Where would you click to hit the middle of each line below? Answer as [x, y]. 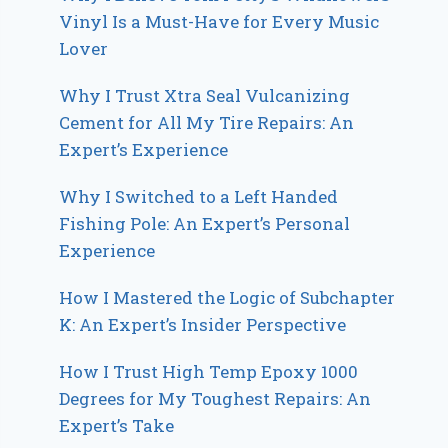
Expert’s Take [117, 426]
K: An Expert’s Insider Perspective [203, 325]
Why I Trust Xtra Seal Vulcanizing [205, 96]
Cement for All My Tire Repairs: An [207, 123]
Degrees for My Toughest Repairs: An [215, 399]
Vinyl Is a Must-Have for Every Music [219, 22]
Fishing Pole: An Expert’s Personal [205, 224]
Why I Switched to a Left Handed [199, 197]
